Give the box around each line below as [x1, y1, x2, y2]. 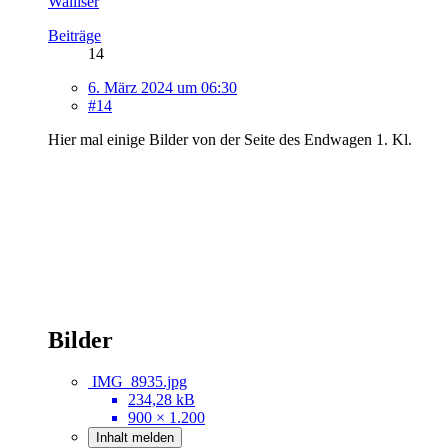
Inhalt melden [96, 430, 174, 446]
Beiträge [48, 26, 101, 44]
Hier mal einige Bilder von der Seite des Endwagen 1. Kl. [48, 130, 412, 148]
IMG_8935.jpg [92, 373, 187, 391]
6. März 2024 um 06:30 [88, 78, 237, 96]
